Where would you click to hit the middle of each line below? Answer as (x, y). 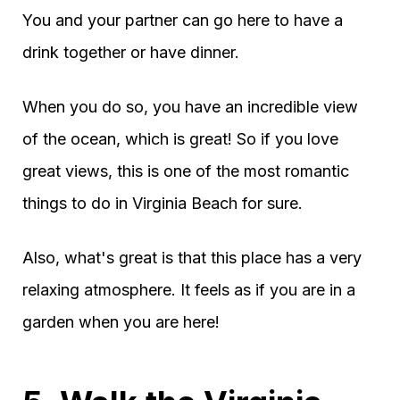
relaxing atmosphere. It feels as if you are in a (189, 289)
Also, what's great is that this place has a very (192, 257)
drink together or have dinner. (131, 52)
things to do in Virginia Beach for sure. (162, 203)
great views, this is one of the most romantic (186, 171)
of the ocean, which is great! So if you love (180, 138)
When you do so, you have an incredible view (190, 106)
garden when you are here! (121, 321)
